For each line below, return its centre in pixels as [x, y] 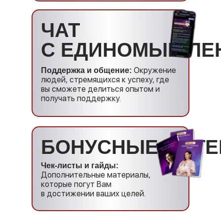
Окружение [154, 70]
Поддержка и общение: [86, 70]
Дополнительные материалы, [96, 175]
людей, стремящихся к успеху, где [105, 80]
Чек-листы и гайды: [80, 166]
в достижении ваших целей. [93, 194]
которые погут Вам [76, 184]
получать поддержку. [81, 98]
